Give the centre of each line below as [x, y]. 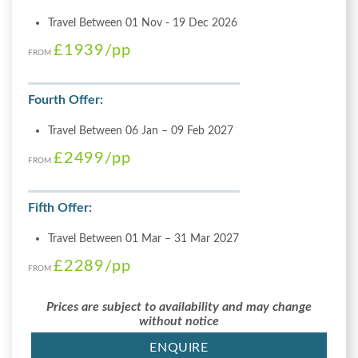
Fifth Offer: [60, 207]
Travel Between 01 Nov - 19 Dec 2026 [143, 22]
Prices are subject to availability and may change [179, 306]
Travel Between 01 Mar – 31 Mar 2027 [143, 238]
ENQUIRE [179, 347]
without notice [179, 321]
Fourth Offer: [66, 99]
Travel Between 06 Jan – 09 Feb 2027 [141, 130]
